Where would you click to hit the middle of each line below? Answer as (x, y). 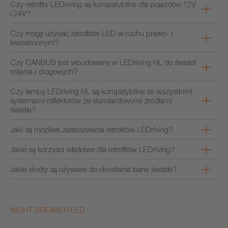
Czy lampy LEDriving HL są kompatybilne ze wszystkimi (101, 91)
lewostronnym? (35, 42)
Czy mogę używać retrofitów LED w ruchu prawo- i (91, 33)
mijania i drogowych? (44, 71)
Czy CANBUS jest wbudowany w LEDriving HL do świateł (103, 62)
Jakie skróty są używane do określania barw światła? (94, 169)
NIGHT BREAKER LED (48, 210)
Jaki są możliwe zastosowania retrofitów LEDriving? (92, 129)
